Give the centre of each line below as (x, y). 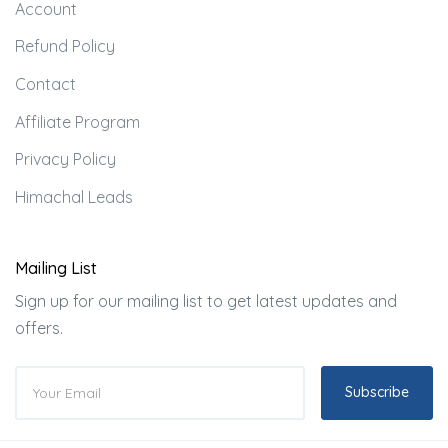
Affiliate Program (77, 121)
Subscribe (377, 392)
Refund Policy (65, 46)
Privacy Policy (65, 159)
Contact (45, 84)
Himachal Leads (74, 196)
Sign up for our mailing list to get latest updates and (206, 300)
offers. (39, 327)
